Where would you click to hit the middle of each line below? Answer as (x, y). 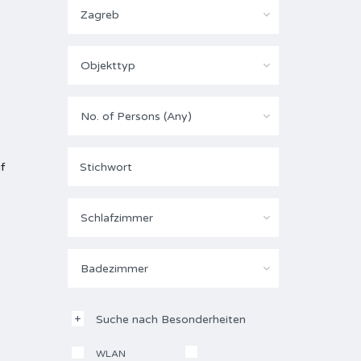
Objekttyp (108, 66)
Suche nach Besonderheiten (170, 320)
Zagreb (100, 15)
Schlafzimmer (116, 218)
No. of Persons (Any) (136, 116)
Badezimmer (114, 269)
